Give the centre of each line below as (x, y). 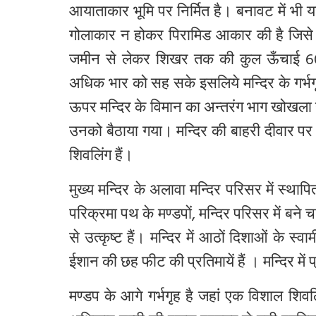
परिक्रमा (93, 216)
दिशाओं (249, 240)
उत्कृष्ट (103, 240)
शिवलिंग (90, 157)
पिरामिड (190, 37)
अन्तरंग (223, 109)
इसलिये (220, 85)
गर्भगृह (164, 298)
